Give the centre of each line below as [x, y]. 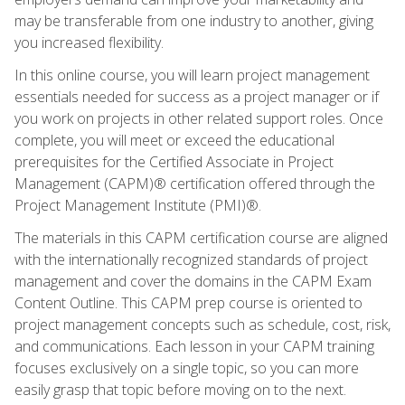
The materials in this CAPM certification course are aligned [201, 237]
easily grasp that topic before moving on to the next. [180, 389]
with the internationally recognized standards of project [191, 259]
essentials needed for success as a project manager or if [197, 96]
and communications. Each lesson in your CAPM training [194, 346]
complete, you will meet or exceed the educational [174, 140]
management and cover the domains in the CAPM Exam [193, 281]
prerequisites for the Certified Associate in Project [174, 161]
